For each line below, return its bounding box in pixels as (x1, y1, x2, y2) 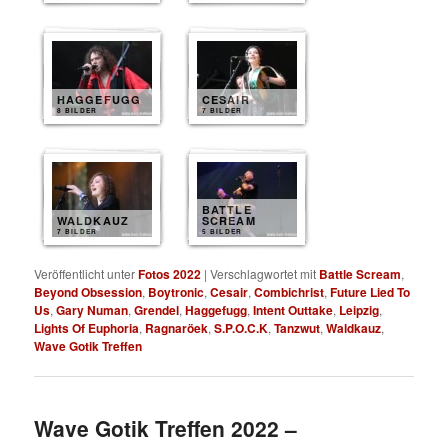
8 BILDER (57, 105, 97, 115)
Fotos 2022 (138, 264, 202, 283)
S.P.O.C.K (214, 318, 269, 337)
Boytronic (148, 282, 205, 301)
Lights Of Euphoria (34, 318, 140, 337)
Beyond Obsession (34, 282, 143, 301)
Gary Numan (56, 300, 129, 319)
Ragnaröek (145, 318, 209, 337)
